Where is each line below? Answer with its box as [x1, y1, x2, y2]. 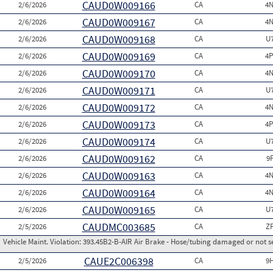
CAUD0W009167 [82, 15, 155, 29]
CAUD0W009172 [82, 101, 155, 115]
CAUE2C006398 [83, 254, 154, 268]
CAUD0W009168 [82, 32, 155, 46]
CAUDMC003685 [82, 220, 155, 234]
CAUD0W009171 [82, 83, 155, 97]
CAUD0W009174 [82, 135, 155, 149]
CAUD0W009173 [82, 118, 155, 132]
